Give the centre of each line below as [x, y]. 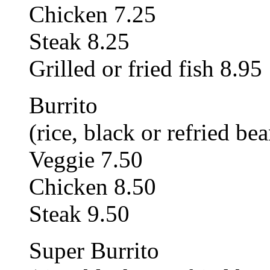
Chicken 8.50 [93, 186]
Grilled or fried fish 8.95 [146, 68]
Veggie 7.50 [86, 159]
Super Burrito [94, 250]
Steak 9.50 [79, 213]
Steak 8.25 [79, 41]
